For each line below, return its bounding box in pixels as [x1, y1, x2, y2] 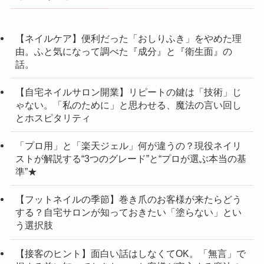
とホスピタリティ [15, 113, 91, 124]
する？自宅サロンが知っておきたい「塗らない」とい [15, 207, 242, 218]
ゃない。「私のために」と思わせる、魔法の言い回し [15, 100, 242, 111]
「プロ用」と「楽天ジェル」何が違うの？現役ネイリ [15, 140, 242, 151]
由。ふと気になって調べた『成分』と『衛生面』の [15, 45, 232, 57]
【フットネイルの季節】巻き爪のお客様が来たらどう [15, 194, 242, 205]
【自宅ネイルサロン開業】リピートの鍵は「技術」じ [15, 87, 242, 98]
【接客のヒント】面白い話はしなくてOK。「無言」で [15, 247, 246, 259]
